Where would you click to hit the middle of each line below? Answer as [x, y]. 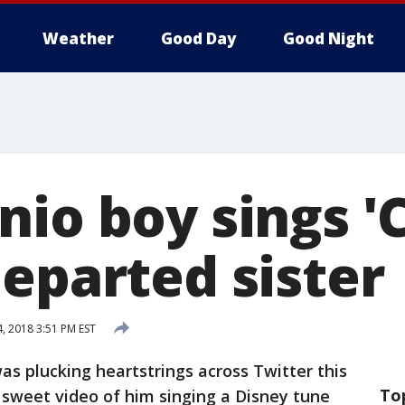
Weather [78, 38]
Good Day [198, 38]
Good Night [329, 38]
